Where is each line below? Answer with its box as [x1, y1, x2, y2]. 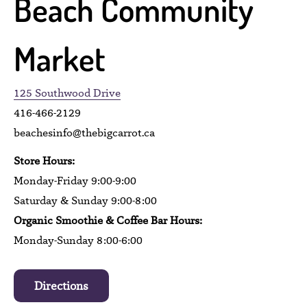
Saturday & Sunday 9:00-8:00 [14, 193, 157, 208]
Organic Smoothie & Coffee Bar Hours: [14, 212, 202, 228]
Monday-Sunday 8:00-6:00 [14, 232, 143, 247]
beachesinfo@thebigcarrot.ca [14, 125, 155, 140]
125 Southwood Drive [14, 86, 121, 101]
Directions [34, 278, 88, 293]
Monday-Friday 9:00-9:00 [14, 173, 136, 188]
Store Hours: [14, 153, 75, 168]
